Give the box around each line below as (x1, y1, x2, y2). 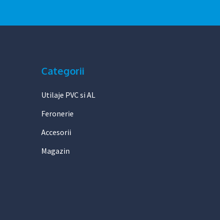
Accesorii (41, 127, 71, 137)
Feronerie (41, 109, 74, 118)
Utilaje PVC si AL (41, 90, 95, 100)
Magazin (41, 146, 70, 156)
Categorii (41, 64, 84, 77)
